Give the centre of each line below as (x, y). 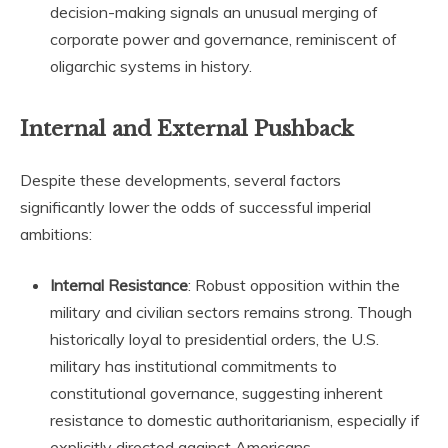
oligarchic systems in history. (151, 65)
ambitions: (56, 234)
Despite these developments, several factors (180, 180)
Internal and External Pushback (187, 128)
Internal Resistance (119, 285)
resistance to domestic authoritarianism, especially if (235, 420)
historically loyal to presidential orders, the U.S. (214, 339)
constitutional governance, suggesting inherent (216, 393)
